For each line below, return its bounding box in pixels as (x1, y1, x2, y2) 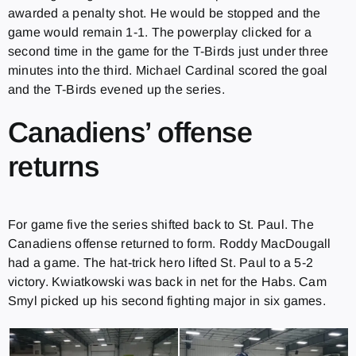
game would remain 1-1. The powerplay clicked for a (7, 25, 311, 40)
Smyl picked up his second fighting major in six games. (7, 293, 326, 308)
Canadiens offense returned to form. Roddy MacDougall (7, 236, 331, 250)
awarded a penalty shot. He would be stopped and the (7, 6, 321, 21)
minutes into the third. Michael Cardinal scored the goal (7, 64, 328, 78)
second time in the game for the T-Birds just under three (7, 44, 329, 59)
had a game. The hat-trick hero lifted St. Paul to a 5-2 (7, 255, 314, 269)
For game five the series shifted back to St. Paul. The (7, 217, 314, 231)
